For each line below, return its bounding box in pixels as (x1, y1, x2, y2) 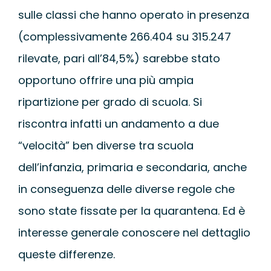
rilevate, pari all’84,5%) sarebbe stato (18, 50, 220, 66)
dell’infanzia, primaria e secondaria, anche (18, 159, 247, 175)
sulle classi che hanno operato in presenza (18, 7, 249, 22)
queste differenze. (18, 246, 115, 262)
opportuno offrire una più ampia (18, 72, 194, 88)
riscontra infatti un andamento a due (18, 116, 219, 131)
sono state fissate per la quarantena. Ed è (18, 203, 245, 218)
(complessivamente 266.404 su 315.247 (18, 28, 231, 44)
